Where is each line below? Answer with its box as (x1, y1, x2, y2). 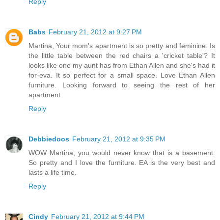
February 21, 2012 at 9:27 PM (49, 28, 142, 36)
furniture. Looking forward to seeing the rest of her (28, 81, 215, 89)
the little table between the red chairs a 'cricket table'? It (28, 52, 215, 60)
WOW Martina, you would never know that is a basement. (28, 149, 215, 157)
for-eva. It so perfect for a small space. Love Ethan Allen (28, 71, 215, 80)
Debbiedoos (28, 135, 69, 143)
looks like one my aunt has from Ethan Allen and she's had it (28, 61, 215, 70)
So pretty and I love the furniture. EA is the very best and (28, 159, 215, 166)
